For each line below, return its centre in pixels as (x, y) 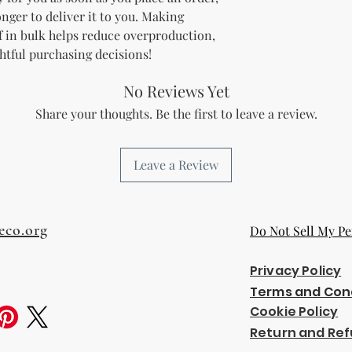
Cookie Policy (294, 311)
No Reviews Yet (176, 90)
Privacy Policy (296, 270)
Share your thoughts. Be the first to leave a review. (176, 113)
